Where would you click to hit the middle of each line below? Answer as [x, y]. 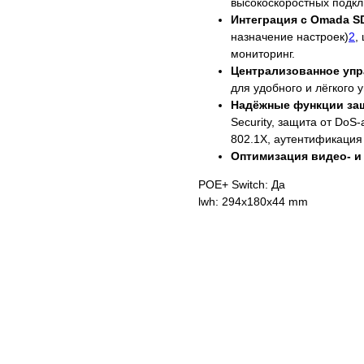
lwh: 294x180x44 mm [253, 202]
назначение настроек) [290, 37]
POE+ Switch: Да [242, 185]
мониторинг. [263, 54]
